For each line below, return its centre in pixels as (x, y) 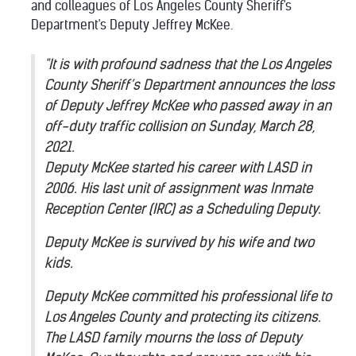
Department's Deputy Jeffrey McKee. (132, 25)
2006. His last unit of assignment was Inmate (178, 188)
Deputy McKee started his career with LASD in (178, 167)
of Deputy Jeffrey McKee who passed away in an (188, 105)
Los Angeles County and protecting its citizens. (183, 317)
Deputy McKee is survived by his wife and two (179, 242)
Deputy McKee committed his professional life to (188, 296)
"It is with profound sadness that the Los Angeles (188, 64)
